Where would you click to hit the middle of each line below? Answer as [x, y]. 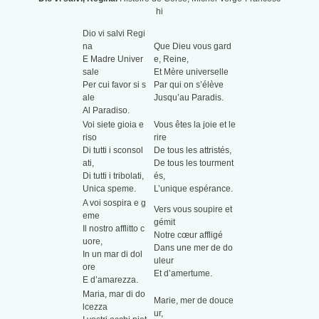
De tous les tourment [193, 163]
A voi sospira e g [114, 203]
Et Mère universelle [191, 72]
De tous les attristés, [192, 151]
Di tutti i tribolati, [113, 176]
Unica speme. [109, 189]
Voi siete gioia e [113, 125]
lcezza [95, 307]
